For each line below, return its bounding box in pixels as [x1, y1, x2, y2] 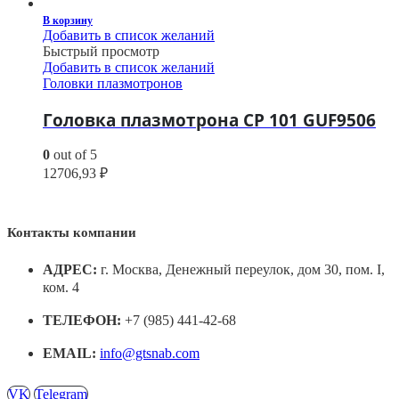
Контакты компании [7, 225, 136, 240]
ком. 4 [43, 280, 79, 296]
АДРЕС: [43, 262, 97, 278]
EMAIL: [43, 346, 96, 362]
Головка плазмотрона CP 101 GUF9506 [43, 108, 376, 131]
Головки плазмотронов [43, 75, 183, 91]
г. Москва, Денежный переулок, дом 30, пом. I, [101, 262, 385, 278]
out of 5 [50, 147, 97, 163]
